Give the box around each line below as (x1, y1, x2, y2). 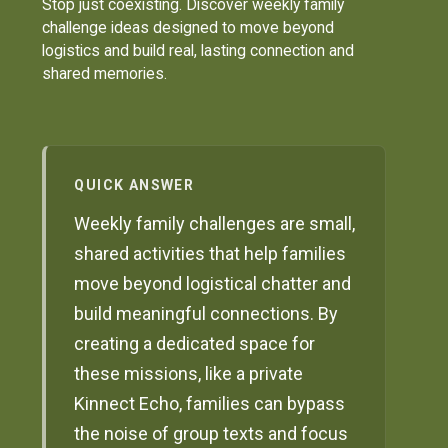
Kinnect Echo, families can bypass (74, 393, 346, 415)
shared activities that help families (74, 243, 347, 265)
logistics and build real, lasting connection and (42, 40, 355, 60)
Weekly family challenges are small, (74, 213, 356, 235)
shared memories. (42, 63, 168, 83)
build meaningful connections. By (74, 303, 339, 325)
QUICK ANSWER (74, 177, 195, 194)
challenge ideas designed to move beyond (42, 17, 335, 37)
